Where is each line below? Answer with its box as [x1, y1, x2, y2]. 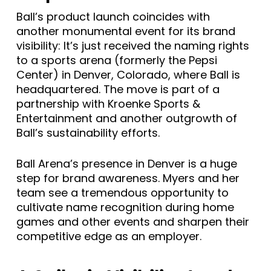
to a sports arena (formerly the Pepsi [16, 53, 217, 68]
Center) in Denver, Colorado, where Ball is [16, 67, 240, 83]
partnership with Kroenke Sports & [16, 96, 200, 112]
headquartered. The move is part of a [16, 82, 220, 97]
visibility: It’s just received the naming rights [16, 38, 249, 54]
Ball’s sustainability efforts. [16, 125, 160, 141]
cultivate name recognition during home [16, 200, 234, 215]
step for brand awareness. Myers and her [16, 171, 240, 186]
